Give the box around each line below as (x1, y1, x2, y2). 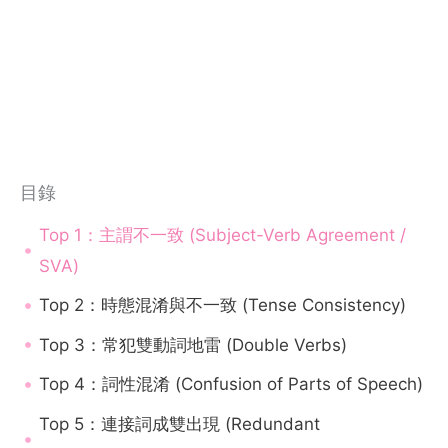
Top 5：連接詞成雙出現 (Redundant (38, 413, 320, 434)
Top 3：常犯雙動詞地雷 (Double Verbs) (39, 334, 347, 355)
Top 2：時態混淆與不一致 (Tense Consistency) (39, 295, 406, 316)
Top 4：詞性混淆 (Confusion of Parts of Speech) (39, 374, 423, 395)
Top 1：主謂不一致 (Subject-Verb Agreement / (38, 224, 406, 245)
